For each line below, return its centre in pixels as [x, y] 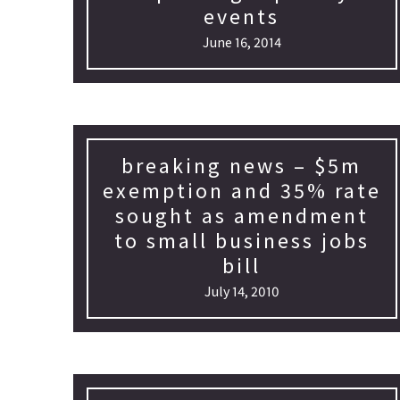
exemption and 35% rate [242, 191]
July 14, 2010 [242, 291]
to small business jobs [242, 241]
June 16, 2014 [242, 42]
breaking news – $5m [242, 166]
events [242, 17]
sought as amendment [242, 216]
